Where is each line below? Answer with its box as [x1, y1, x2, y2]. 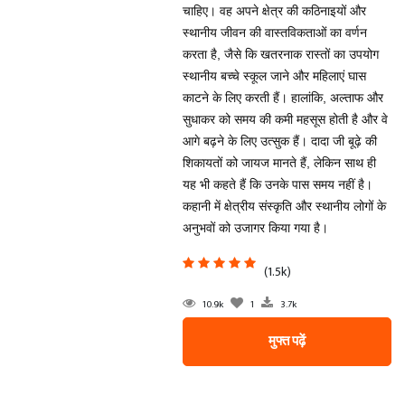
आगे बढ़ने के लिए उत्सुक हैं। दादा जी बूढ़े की [182, 134, 377, 148]
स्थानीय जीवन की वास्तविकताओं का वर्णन [182, 25, 367, 40]
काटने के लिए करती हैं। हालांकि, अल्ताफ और [182, 90, 383, 105]
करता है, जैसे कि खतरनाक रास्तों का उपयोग [182, 47, 379, 61]
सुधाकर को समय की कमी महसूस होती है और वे [182, 112, 388, 127]
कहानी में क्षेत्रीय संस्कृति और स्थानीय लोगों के [182, 199, 386, 213]
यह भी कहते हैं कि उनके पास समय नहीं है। [182, 177, 372, 192]
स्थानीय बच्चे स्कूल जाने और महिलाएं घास [182, 69, 366, 83]
